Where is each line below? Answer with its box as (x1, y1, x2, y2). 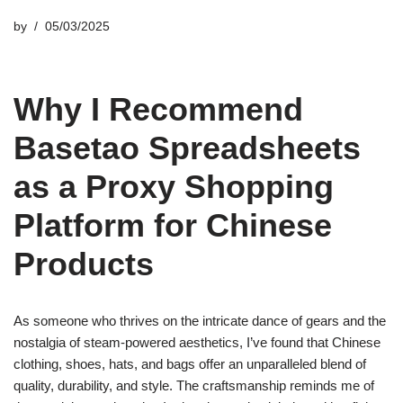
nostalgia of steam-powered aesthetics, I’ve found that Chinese (13, 335, 381, 350)
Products (13, 246, 154, 282)
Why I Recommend (13, 91, 303, 128)
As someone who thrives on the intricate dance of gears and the (13, 313, 386, 328)
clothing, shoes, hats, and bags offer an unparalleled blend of (13, 356, 366, 372)
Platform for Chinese (13, 207, 332, 244)
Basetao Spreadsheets (13, 130, 361, 166)
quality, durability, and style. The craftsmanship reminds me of (13, 378, 374, 393)
